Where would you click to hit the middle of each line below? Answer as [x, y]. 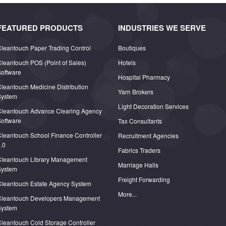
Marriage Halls [138, 165]
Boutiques [132, 48]
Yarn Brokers [136, 92]
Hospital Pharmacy [144, 77]
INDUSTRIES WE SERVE [162, 28]
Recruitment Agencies [148, 135]
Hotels [127, 62]
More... [127, 194]
